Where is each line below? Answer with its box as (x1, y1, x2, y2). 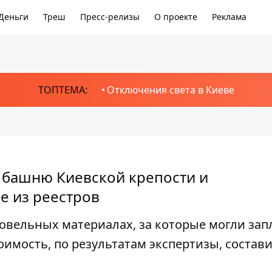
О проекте (154, 11, 197, 22)
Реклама (212, 11, 246, 22)
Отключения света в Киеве (106, 83, 234, 97)
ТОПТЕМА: (38, 83, 87, 97)
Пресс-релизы (80, 11, 140, 22)
